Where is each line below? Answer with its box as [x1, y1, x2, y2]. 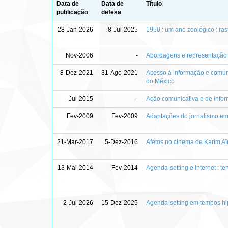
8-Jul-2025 [108, 25, 138, 33]
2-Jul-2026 [63, 198, 93, 206]
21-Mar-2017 [57, 138, 93, 146]
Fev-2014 [111, 164, 138, 172]
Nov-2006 [66, 51, 93, 59]
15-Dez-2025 [101, 198, 138, 206]
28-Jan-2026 [58, 25, 93, 33]
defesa [101, 8, 121, 16]
